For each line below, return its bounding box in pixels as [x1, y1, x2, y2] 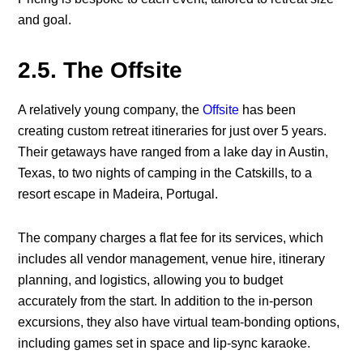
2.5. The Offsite [18, 58, 183, 83]
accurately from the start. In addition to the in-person [18, 294, 314, 309]
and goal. [18, 13, 72, 28]
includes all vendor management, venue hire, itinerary [18, 252, 326, 267]
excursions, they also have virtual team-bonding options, [18, 315, 340, 330]
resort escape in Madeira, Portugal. [18, 187, 219, 202]
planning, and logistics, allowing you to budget [18, 273, 284, 288]
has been [239, 103, 297, 117]
